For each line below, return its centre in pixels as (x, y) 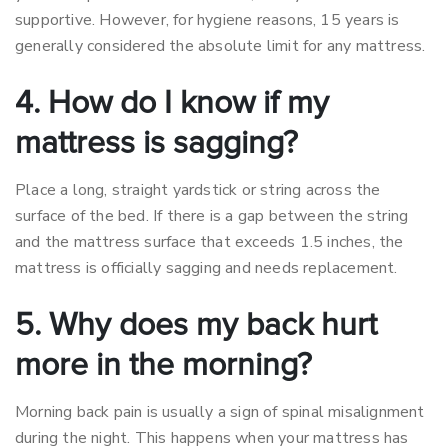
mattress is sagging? (156, 144)
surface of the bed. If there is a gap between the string (212, 216)
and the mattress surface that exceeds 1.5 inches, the (209, 242)
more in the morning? (163, 366)
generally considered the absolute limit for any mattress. (220, 46)
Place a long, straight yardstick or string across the (198, 190)
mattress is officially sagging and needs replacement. (206, 268)
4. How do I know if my (172, 104)
